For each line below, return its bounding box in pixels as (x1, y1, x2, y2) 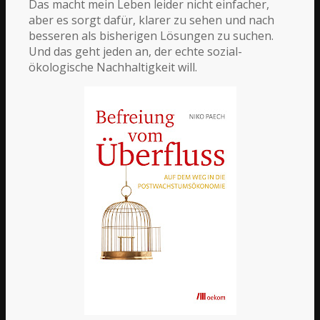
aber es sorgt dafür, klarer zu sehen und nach (29, 11, 275, 28)
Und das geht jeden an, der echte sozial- (29, 43, 243, 59)
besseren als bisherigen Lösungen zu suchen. (29, 27, 274, 44)
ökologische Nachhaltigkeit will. (29, 59, 198, 75)
